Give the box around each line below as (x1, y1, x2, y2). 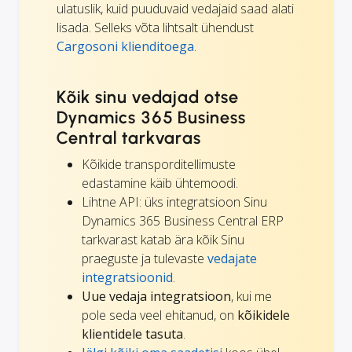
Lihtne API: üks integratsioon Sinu (82, 192, 267, 211)
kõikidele (237, 306, 290, 324)
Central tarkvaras (57, 126, 202, 148)
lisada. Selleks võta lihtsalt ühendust (57, 18, 254, 36)
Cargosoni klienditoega (57, 37, 194, 55)
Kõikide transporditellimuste (82, 155, 236, 173)
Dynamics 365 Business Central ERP (82, 211, 284, 229)
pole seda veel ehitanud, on (82, 306, 237, 324)
